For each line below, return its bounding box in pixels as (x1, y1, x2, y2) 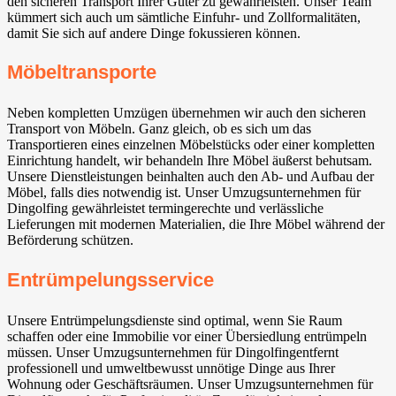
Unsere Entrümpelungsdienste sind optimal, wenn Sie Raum (7, 312, 342, 328)
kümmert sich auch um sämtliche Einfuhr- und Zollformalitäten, (7, 10, 361, 26)
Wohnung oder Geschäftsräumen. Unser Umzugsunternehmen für (7, 376, 373, 392)
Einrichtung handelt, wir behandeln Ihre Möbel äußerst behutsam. (7, 153, 372, 169)
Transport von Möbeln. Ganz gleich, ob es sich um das (7, 121, 311, 137)
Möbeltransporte (7, 61, 156, 84)
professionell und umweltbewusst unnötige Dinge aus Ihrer (7, 360, 335, 376)
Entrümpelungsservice (7, 268, 214, 291)
